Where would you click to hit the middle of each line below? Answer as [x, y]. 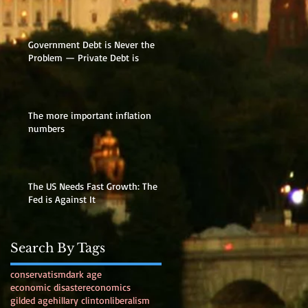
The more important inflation [90, 115]
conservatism [38, 274]
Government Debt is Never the [91, 44]
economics [108, 287]
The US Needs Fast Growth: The [93, 186]
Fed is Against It [62, 199]
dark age [84, 274]
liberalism [130, 300]
